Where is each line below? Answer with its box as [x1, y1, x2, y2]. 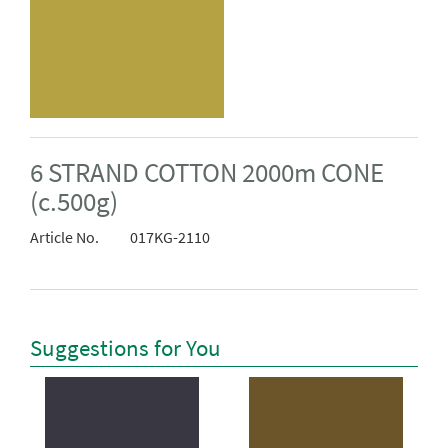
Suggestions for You [30, 333, 221, 362]
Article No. [30, 227, 99, 248]
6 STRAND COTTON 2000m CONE [30, 156, 384, 190]
